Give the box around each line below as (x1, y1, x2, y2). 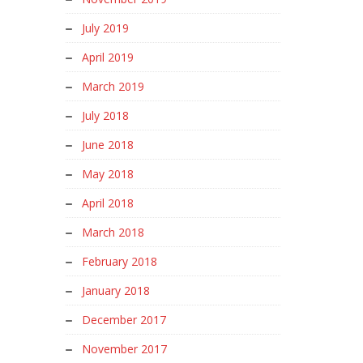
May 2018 (82, 166, 134, 181)
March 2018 (82, 224, 144, 240)
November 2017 (82, 341, 167, 357)
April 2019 (82, 49, 134, 65)
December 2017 (82, 312, 166, 327)
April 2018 (82, 195, 134, 211)
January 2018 (82, 283, 150, 298)
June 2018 (82, 137, 134, 152)
